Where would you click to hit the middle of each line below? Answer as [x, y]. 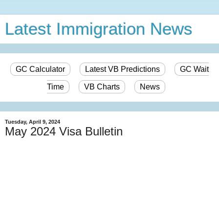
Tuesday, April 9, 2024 [33, 122]
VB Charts [102, 87]
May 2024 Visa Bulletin [64, 131]
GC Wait [194, 69]
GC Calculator [40, 69]
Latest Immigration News [99, 29]
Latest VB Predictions [122, 69]
